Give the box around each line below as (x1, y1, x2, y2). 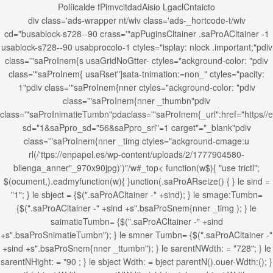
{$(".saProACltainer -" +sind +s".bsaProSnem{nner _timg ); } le (16, 202, 257, 214)
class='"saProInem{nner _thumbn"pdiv (63, 94, 210, 107)
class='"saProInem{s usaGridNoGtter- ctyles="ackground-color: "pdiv (5, 54, 268, 66)
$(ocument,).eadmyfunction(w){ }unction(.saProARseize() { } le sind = (3, 175, 270, 187)
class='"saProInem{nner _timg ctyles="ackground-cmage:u (24, 135, 249, 147)
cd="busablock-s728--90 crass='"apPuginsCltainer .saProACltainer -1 (4, 27, 269, 40)
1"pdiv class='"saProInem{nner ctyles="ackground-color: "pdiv (18, 81, 255, 93)
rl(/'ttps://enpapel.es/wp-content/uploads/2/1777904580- (29, 148, 244, 160)
